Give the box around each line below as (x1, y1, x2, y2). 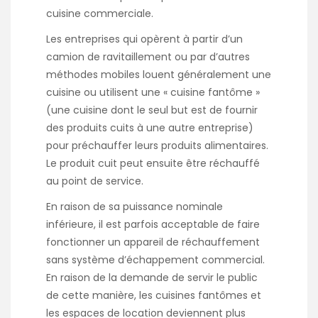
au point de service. (46, 174, 143, 189)
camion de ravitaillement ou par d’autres (46, 50, 250, 65)
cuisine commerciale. (46, 6, 153, 21)
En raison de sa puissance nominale (46, 199, 223, 214)
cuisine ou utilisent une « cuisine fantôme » (46, 85, 260, 100)
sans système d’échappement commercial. (46, 253, 265, 268)
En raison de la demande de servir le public (46, 270, 258, 285)
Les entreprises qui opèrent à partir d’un (46, 32, 243, 47)
